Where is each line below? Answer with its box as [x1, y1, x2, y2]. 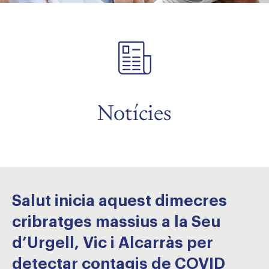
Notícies [97, 98, 172, 127]
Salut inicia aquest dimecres [12, 193, 227, 209]
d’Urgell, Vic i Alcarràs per [12, 235, 213, 251]
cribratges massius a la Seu [12, 214, 220, 230]
